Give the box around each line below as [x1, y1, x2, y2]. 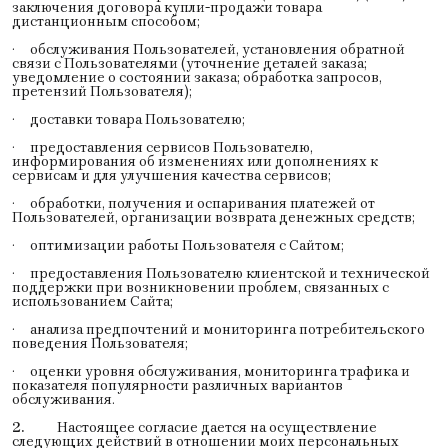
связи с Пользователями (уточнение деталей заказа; [12, 54, 367, 72]
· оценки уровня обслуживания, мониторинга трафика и [12, 362, 410, 380]
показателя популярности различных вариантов [12, 376, 343, 394]
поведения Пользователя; [12, 334, 188, 352]
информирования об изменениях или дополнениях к [12, 152, 378, 170]
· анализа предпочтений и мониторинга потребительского [12, 320, 425, 338]
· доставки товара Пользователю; [12, 110, 245, 128]
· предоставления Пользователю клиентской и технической [12, 264, 430, 282]
